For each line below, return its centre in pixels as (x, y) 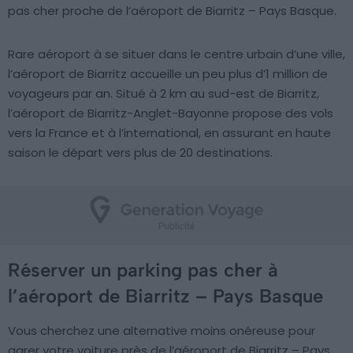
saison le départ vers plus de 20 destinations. (140, 152)
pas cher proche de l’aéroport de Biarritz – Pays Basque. (172, 11)
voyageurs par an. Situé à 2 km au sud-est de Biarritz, (163, 93)
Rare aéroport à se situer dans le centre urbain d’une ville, (176, 54)
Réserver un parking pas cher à (143, 270)
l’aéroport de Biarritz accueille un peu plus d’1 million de (168, 74)
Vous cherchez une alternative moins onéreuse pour (162, 331)
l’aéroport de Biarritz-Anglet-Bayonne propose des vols (171, 113)
